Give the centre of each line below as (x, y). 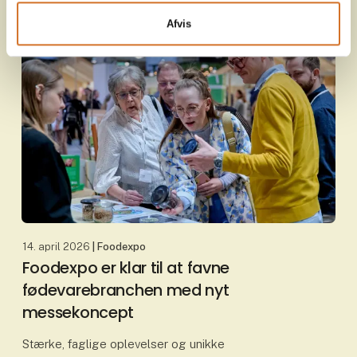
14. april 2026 (56, 246)
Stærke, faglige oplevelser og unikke (123, 344)
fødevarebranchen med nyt (126, 290)
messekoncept (78, 313)
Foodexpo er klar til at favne (126, 268)
